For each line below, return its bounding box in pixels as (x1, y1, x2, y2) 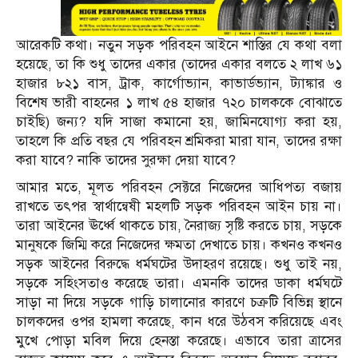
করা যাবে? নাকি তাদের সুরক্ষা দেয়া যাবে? (16, 152, 236, 169)
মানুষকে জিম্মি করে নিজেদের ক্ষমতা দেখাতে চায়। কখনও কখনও (16, 237, 342, 254)
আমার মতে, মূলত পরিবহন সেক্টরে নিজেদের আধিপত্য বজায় (16, 179, 342, 197)
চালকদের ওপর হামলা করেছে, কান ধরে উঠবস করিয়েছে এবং (16, 313, 342, 331)
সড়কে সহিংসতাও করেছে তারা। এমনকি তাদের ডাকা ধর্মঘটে (16, 275, 342, 292)
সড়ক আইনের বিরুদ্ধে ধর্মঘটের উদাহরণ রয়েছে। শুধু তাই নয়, (16, 256, 342, 273)
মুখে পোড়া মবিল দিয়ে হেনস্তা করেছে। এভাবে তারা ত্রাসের (16, 332, 342, 350)
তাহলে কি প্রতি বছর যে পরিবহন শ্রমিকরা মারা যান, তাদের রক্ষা (16, 133, 342, 150)
